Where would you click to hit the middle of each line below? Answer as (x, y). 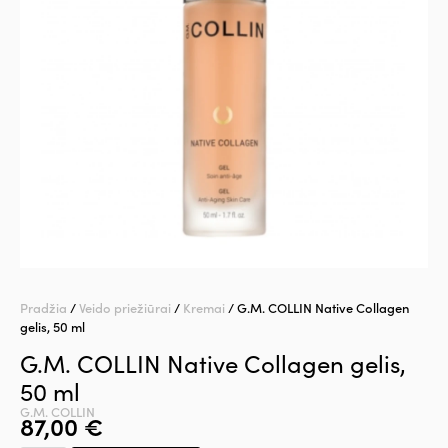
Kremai (204, 307)
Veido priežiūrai (125, 307)
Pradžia (43, 307)
